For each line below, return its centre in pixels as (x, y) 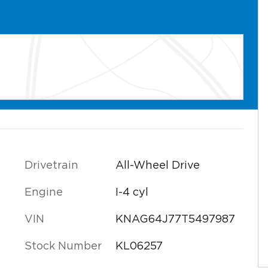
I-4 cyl (132, 192)
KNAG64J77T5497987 (175, 219)
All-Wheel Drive (158, 165)
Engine (44, 192)
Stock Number (63, 246)
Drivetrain (51, 165)
